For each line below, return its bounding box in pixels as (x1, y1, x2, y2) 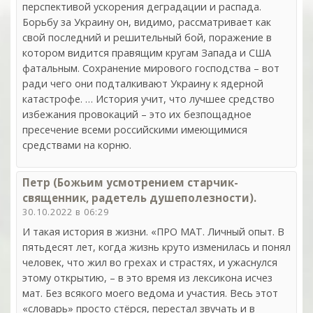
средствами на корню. (22, 138, 131, 152)
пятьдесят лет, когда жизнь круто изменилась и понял (22, 240, 291, 254)
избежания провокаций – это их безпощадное (22, 107, 252, 121)
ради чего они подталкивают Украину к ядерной (22, 76, 263, 90)
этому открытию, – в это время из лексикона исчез (22, 270, 272, 284)
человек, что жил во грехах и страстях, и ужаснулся (22, 255, 277, 269)
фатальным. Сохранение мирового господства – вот (22, 61, 279, 75)
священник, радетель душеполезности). (22, 190, 256, 205)
